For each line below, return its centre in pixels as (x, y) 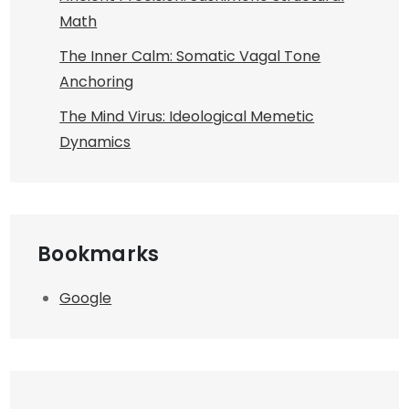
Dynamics (95, 142)
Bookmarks (99, 254)
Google (86, 298)
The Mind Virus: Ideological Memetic (187, 116)
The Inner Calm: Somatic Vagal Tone (190, 56)
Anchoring (97, 82)
